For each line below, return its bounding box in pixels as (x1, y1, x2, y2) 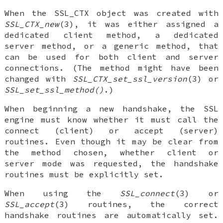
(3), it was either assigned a (59, 19, 219, 29)
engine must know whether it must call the (4, 114, 219, 125)
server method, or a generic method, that (4, 41, 219, 51)
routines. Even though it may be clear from (4, 136, 219, 147)
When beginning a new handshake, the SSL (4, 104, 219, 114)
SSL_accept (4, 199, 55, 210)
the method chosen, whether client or (4, 147, 219, 158)
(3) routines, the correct (54, 199, 219, 210)
